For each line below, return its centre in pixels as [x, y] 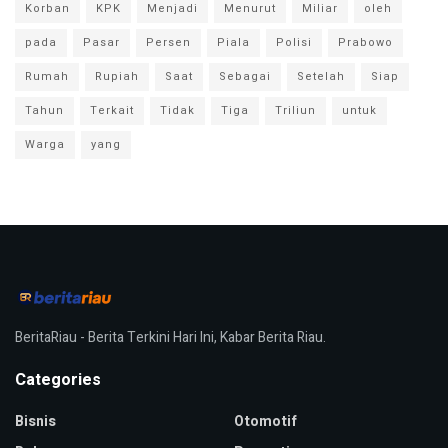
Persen [168, 43]
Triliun [295, 111]
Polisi [294, 43]
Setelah [321, 77]
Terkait [112, 111]
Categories [58, 380]
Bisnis [35, 422]
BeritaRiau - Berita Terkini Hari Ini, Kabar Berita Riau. [170, 338]
